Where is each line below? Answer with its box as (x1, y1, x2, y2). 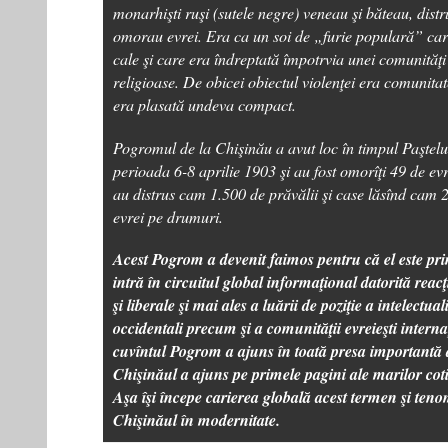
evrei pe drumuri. (113, 206, 223, 227)
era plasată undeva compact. (113, 94, 296, 115)
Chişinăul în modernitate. (113, 409, 280, 431)
